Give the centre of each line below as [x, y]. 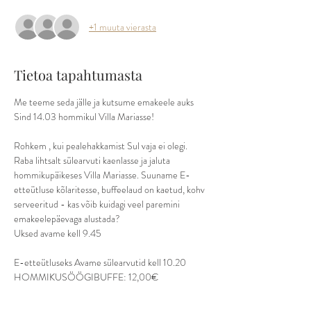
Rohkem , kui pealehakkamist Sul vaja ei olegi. [102, 146]
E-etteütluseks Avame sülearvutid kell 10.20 [100, 262]
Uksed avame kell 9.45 [58, 233]
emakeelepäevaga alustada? [67, 219]
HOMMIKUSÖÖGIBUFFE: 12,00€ [86, 277]
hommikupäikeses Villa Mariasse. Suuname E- [102, 175]
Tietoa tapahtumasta [78, 75]
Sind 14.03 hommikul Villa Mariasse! [84, 117]
